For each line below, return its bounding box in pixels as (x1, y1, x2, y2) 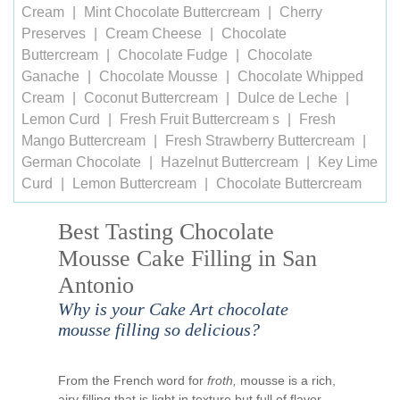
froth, (207, 373, 237, 387)
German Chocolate (21, 154, 141, 170)
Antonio (58, 272, 134, 298)
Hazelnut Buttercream (161, 154, 298, 170)
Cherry (279, 4, 322, 20)
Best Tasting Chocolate (58, 219, 274, 245)
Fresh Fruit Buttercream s (120, 112, 279, 127)
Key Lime (318, 154, 378, 170)
